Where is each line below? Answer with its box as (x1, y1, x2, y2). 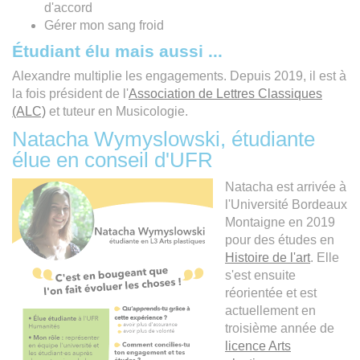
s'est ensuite (225, 268, 296, 282)
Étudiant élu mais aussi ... (12, 41, 223, 60)
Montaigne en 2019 (225, 215, 335, 229)
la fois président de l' (12, 86, 129, 100)
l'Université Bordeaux (225, 197, 347, 211)
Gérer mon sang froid (44, 18, 164, 32)
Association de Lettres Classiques (129, 86, 322, 100)
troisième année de (225, 321, 334, 335)
